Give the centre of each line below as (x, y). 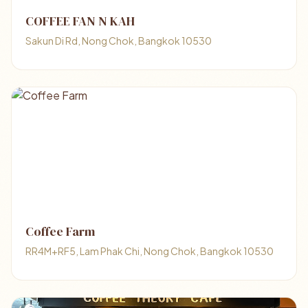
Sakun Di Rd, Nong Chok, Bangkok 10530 (119, 41)
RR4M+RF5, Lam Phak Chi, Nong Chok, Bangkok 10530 (150, 251)
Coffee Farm (60, 231)
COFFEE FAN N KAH (80, 21)
